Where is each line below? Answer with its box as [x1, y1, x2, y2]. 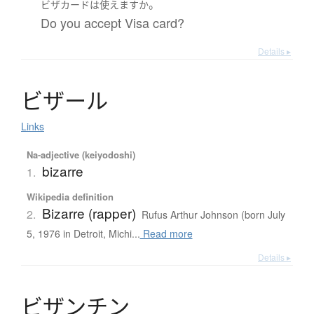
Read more [139, 226, 193, 240]
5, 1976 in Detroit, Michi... [26, 226, 140, 240]
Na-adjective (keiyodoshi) [26, 147, 135, 161]
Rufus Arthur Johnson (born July [141, 207, 285, 221]
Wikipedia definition [26, 189, 114, 203]
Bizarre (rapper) [41, 203, 136, 222]
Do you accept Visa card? [40, 13, 184, 32]
